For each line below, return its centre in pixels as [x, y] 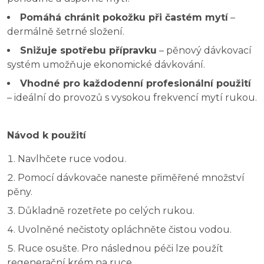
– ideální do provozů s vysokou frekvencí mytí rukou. [132, 97]
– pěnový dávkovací [204, 50]
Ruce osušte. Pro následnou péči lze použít [121, 248]
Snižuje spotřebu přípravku [88, 50]
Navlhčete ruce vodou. [72, 159]
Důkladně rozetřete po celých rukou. [106, 210]
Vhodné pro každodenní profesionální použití [136, 83]
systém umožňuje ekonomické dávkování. [106, 64]
